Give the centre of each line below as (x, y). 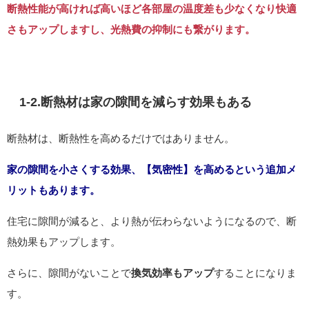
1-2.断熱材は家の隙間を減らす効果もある (136, 102)
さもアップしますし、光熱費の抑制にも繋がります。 (131, 29)
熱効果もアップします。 (64, 241)
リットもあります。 (53, 190)
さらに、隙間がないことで (69, 272)
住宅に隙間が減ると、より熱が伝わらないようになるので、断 (152, 221)
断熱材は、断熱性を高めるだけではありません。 (121, 138)
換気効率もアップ (172, 272)
